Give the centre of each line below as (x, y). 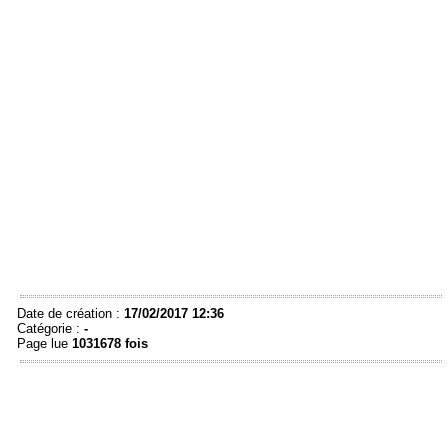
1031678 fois (110, 344)
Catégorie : (50, 329)
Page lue (44, 344)
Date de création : (70, 314)
